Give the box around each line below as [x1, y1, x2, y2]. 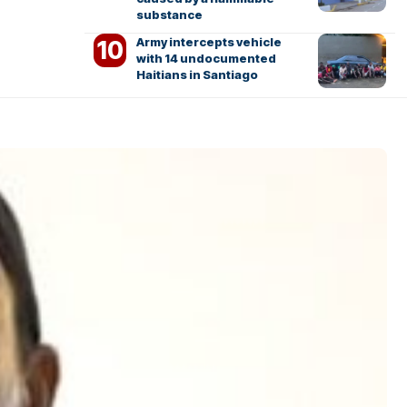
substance [135, 7, 203, 23]
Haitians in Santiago [135, 67, 258, 83]
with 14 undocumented [135, 51, 276, 66]
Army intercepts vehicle [135, 35, 282, 50]
